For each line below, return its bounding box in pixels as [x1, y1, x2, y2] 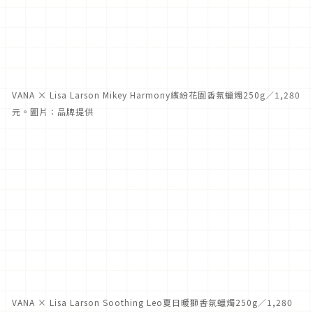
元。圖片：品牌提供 [12, 105, 94, 118]
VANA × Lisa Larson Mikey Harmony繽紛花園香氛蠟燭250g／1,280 [12, 89, 300, 101]
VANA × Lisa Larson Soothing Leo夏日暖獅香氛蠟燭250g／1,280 [12, 296, 293, 309]
